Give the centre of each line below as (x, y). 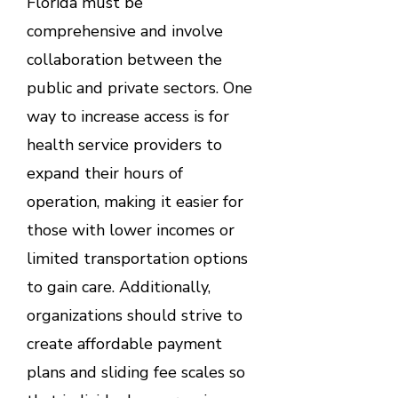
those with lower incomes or (130, 230)
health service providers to (124, 144)
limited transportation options (137, 258)
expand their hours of (104, 173)
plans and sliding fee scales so (135, 372)
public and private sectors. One (139, 88)
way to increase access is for (127, 116)
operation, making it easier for (135, 201)
